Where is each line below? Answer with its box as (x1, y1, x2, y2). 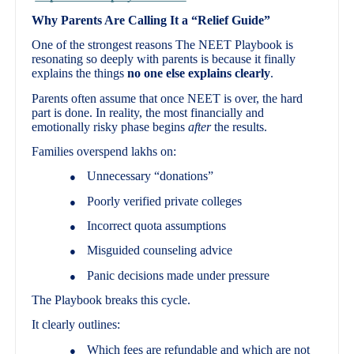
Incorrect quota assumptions (87, 218, 227, 232)
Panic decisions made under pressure (87, 268, 270, 282)
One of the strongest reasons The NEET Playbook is (32, 38, 294, 52)
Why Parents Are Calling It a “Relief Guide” (32, 13, 271, 27)
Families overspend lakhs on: (32, 144, 177, 158)
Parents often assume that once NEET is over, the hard (32, 91, 303, 105)
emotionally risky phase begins (32, 119, 189, 134)
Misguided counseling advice (87, 243, 233, 258)
